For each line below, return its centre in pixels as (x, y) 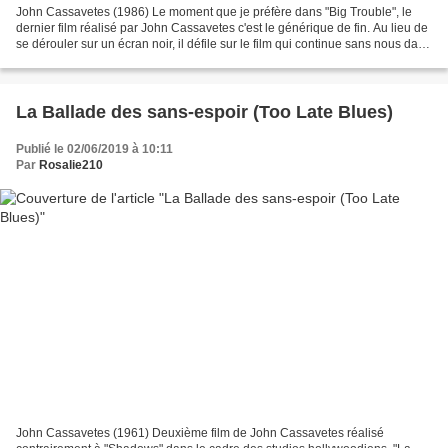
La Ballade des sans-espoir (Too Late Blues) (204, 112)
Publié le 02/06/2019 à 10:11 (94, 149)
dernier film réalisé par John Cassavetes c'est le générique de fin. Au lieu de (222, 28)
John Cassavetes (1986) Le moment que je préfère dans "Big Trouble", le (214, 12)
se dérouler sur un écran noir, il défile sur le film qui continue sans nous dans (223, 44)
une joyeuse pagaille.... (79, 60)
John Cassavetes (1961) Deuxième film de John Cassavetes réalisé (200, 432)
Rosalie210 (71, 165)
